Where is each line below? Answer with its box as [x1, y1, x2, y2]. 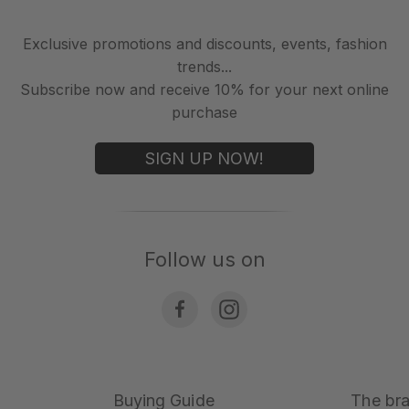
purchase [172, 102, 237, 121]
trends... [177, 57, 232, 76]
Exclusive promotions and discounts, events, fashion [22, 34, 387, 53]
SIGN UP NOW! [145, 148, 264, 168]
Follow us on [143, 246, 266, 271]
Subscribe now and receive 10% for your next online [20, 79, 389, 99]
